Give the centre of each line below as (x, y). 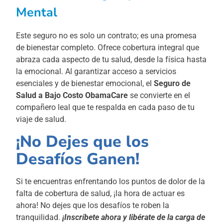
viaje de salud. (41, 119)
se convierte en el (160, 96)
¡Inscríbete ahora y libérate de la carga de (134, 217)
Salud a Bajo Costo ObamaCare (73, 96)
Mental (37, 13)
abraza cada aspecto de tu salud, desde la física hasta (111, 60)
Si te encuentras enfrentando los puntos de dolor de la (111, 181)
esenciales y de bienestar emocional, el (85, 84)
